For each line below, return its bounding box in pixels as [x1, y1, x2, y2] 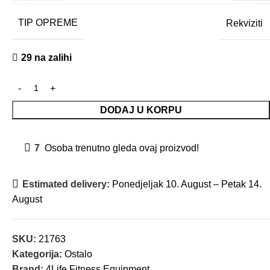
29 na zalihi [20, 52, 72, 63]
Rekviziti [226, 17, 263, 28]
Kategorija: [12, 249, 62, 260]
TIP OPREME [18, 17, 78, 28]
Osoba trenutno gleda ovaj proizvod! [45, 143, 199, 154]
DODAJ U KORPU [100, 105, 182, 116]
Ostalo [64, 249, 92, 260]
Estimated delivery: [22, 179, 110, 190]
